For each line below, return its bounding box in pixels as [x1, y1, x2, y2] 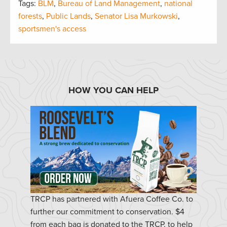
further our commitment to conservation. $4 [30, 206, 184, 217]
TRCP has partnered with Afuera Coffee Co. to [30, 194, 193, 204]
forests [18, 11, 42, 21]
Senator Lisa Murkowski [95, 11, 178, 21]
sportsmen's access [18, 23, 86, 34]
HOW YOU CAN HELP [68, 84, 159, 96]
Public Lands [46, 11, 91, 21]
